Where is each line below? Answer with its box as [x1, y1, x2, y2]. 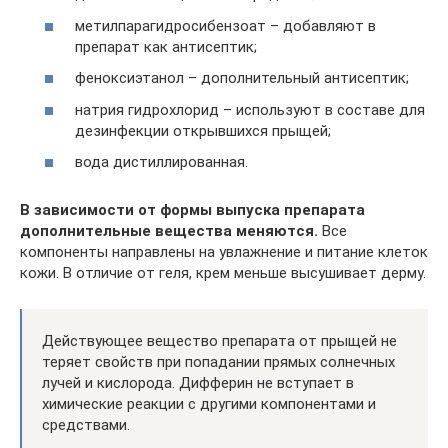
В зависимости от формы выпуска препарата [20, 201, 365, 219]
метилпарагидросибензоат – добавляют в [75, 16, 376, 35]
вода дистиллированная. [75, 153, 248, 171]
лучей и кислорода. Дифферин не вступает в [42, 374, 354, 392]
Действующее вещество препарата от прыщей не [42, 332, 397, 350]
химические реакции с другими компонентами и [42, 395, 376, 413]
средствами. [42, 416, 130, 434]
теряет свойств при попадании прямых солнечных [42, 353, 395, 371]
